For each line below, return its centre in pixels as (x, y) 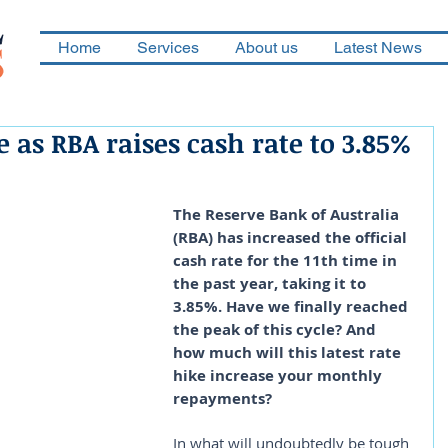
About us (266, 47)
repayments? (222, 398)
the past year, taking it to (271, 283)
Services (168, 47)
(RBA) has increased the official (292, 237)
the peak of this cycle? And (276, 329)
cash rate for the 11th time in (287, 260)
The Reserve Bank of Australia (288, 214)
